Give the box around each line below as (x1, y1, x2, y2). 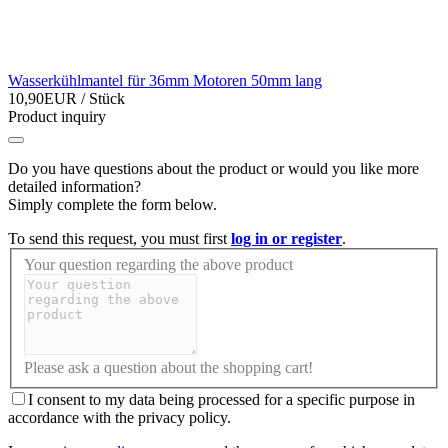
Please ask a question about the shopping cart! (24, 358, 313, 376)
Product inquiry (8, 108, 106, 126)
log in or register (231, 230, 342, 248)
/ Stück (81, 90, 125, 108)
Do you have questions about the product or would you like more (8, 160, 419, 178)
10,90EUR (8, 90, 81, 108)
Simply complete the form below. (8, 196, 217, 214)
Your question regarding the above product (24, 255, 293, 273)
